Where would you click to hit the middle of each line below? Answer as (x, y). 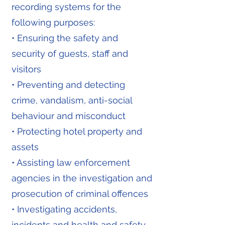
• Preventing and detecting (68, 85)
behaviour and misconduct (69, 116)
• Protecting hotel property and (77, 131)
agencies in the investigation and (82, 178)
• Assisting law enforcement (71, 162)
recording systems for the (66, 7)
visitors (26, 69)
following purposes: (53, 22)
